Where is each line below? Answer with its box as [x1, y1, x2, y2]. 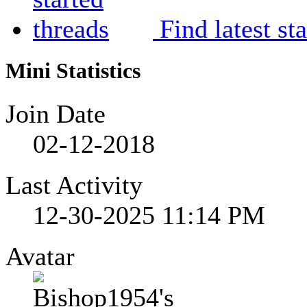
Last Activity [5, 171, 143, 199]
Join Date [5, 99, 106, 128]
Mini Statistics [5, 58, 140, 83]
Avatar [5, 242, 75, 271]
